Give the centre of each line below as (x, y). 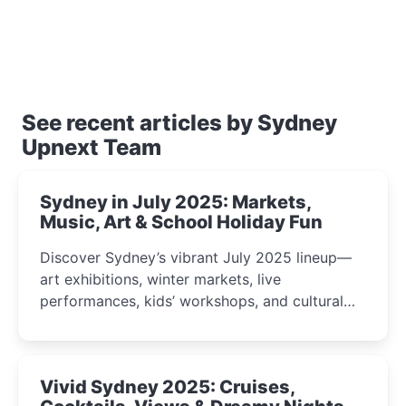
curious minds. (89, 344)
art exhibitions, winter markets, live (160, 279)
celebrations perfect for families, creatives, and (203, 322)
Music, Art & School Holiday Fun (181, 222)
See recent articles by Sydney (179, 122)
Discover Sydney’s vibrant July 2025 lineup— (196, 257)
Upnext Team (92, 147)
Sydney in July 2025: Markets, (176, 202)
